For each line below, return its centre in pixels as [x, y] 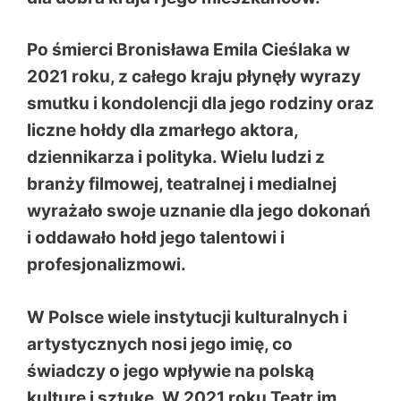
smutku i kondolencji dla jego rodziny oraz [200, 103]
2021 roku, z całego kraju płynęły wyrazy [194, 77]
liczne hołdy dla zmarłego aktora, [162, 130]
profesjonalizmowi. [107, 264]
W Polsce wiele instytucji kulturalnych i [187, 317]
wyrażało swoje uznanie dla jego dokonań [199, 211]
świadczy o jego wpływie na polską [171, 371]
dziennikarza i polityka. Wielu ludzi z [176, 157]
